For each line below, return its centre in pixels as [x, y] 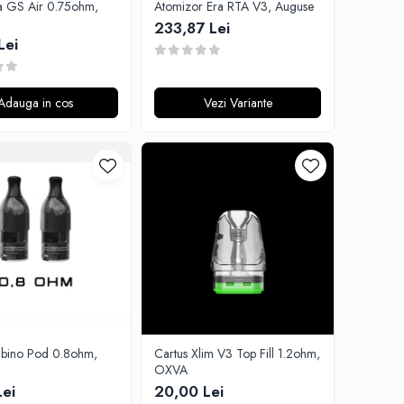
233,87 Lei [192, 28]
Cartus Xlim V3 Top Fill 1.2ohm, [237, 353]
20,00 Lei [189, 391]
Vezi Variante [238, 103]
